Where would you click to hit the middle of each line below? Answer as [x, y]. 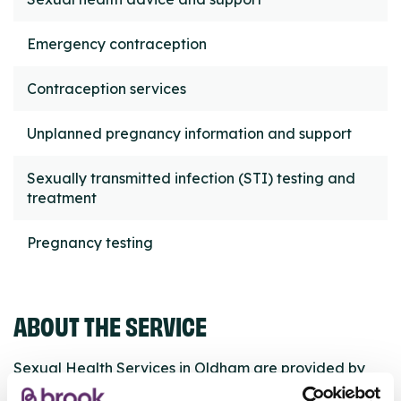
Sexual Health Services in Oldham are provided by [189, 368]
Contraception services [107, 89]
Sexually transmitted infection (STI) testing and [191, 179]
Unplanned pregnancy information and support [189, 134]
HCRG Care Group [77, 390]
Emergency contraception [117, 44]
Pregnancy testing [90, 243]
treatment [62, 198]
